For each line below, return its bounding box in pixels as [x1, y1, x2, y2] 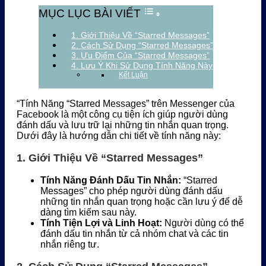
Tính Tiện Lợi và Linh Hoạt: [40, 218, 162, 229]
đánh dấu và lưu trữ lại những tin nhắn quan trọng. [17, 120, 229, 131]
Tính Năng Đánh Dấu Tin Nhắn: [40, 175, 181, 186]
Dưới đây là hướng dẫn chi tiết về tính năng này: [17, 131, 221, 141]
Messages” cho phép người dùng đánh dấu [40, 186, 223, 197]
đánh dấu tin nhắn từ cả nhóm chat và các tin [40, 229, 229, 239]
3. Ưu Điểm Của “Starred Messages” [71, 50, 210, 61]
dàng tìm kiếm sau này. [40, 207, 137, 218]
